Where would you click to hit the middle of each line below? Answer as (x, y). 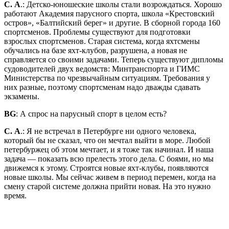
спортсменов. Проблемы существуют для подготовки (97, 32)
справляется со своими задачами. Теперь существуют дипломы (114, 59)
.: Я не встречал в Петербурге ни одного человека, (108, 131)
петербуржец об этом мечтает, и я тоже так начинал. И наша (109, 149)
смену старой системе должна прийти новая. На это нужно (107, 186)
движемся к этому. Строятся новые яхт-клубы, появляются (106, 168)
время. (15, 195)
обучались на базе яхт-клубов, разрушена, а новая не (96, 50)
